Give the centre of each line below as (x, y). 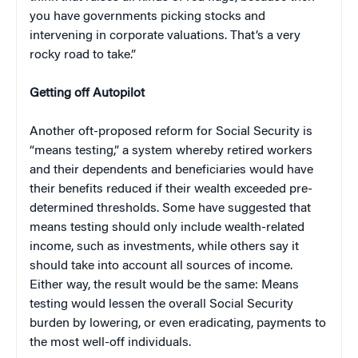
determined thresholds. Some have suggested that (170, 209)
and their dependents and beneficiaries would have (171, 171)
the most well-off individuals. (110, 343)
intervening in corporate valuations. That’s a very (165, 36)
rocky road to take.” (83, 56)
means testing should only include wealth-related (167, 228)
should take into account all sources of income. (161, 267)
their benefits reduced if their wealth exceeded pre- (171, 190)
